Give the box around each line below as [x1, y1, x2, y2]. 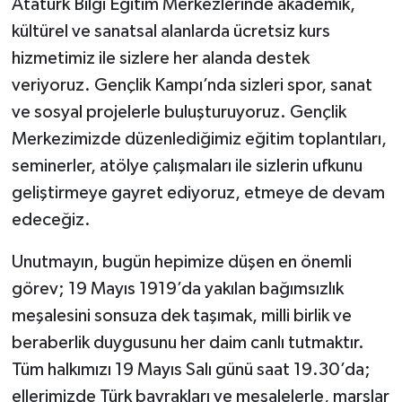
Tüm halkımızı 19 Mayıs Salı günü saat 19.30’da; [11, 360, 371, 379]
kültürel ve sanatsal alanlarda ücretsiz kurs [11, 22, 330, 40]
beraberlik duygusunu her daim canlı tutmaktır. [11, 333, 364, 352]
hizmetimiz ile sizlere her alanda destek [11, 48, 310, 67]
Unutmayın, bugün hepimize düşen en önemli [11, 252, 352, 271]
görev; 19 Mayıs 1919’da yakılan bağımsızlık [11, 279, 344, 298]
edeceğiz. [11, 210, 91, 229]
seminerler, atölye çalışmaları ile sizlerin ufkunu [11, 156, 363, 175]
